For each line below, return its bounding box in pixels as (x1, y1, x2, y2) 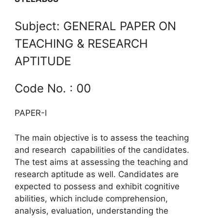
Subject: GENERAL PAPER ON (15, 19, 176, 34)
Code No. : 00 (15, 81, 91, 96)
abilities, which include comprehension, (15, 193, 168, 203)
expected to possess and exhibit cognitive (15, 181, 180, 191)
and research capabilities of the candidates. (15, 145, 189, 155)
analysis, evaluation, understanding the (15, 205, 168, 216)
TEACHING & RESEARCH (15, 36, 148, 51)
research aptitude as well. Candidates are (15, 169, 179, 179)
